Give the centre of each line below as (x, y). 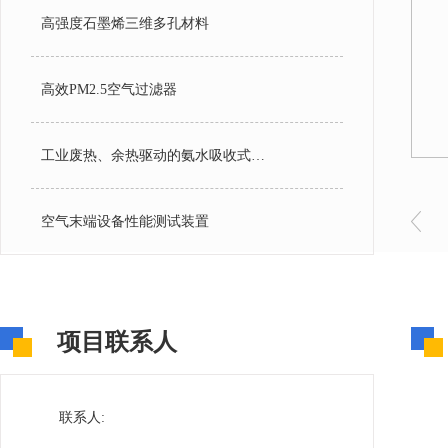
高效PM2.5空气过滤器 (109, 89)
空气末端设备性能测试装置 (125, 221)
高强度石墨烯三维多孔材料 (125, 23)
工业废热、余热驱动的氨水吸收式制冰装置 (258, 155)
